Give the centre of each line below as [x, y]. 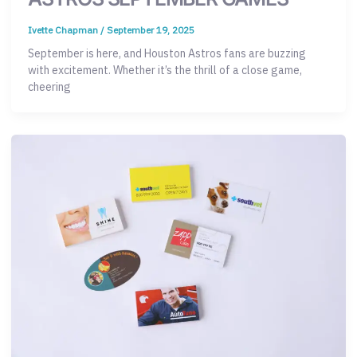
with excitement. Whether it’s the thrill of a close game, [165, 71]
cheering [49, 87]
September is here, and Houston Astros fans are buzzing [167, 54]
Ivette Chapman [64, 29]
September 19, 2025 [151, 29]
